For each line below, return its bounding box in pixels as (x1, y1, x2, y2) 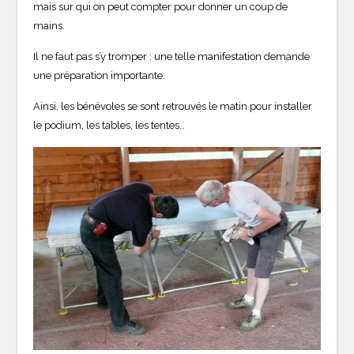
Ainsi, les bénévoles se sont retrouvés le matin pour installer (33, 100, 313, 112)
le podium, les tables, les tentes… (33, 119, 186, 131)
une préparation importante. (33, 69, 166, 81)
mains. (33, 19, 66, 32)
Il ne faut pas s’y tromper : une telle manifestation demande (33, 50, 311, 62)
